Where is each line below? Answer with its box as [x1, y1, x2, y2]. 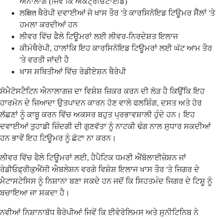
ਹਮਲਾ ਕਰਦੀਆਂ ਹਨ [20, 20, 78, 29]
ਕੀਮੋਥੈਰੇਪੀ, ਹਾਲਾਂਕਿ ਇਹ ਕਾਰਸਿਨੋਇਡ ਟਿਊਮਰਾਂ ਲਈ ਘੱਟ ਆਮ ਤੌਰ [20, 44, 212, 52]
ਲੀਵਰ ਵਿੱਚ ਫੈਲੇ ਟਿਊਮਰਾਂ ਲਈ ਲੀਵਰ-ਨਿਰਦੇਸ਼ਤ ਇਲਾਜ [20, 32, 178, 41]
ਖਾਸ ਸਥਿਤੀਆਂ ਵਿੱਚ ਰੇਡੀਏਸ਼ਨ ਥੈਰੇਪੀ [20, 67, 126, 76]
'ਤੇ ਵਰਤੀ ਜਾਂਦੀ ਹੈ [20, 55, 69, 64]
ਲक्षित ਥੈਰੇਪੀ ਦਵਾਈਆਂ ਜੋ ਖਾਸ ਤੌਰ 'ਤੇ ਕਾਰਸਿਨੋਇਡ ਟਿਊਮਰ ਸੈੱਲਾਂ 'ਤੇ [20, 8, 215, 17]
